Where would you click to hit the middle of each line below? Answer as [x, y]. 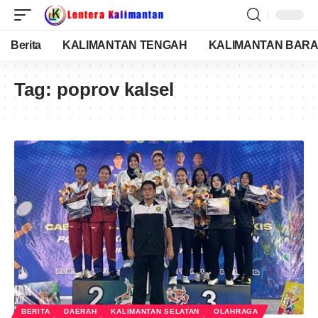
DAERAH [81, 311]
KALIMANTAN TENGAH [125, 45]
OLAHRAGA [236, 311]
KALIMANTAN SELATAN [155, 311]
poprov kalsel [115, 89]
